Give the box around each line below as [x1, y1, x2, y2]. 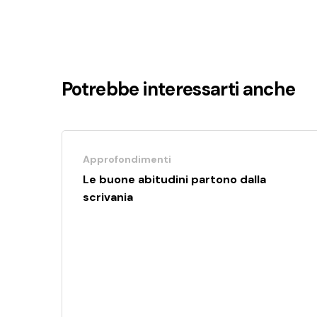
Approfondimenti [82, 153, 171, 166]
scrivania [82, 190, 133, 205]
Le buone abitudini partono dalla [82, 172, 266, 188]
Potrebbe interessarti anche [62, 76, 296, 101]
